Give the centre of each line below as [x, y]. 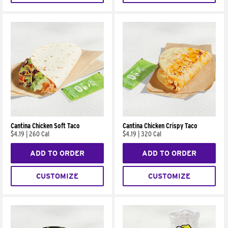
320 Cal [151, 134]
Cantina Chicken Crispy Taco [160, 126]
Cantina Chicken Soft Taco [45, 126]
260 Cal [39, 134]
